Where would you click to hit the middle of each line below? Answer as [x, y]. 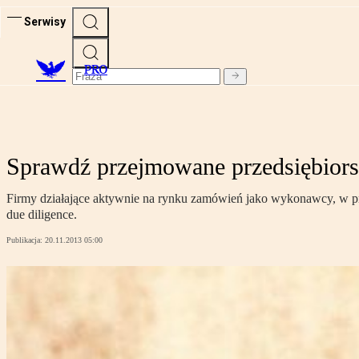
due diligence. [42, 215]
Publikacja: [26, 240]
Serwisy [45, 21]
